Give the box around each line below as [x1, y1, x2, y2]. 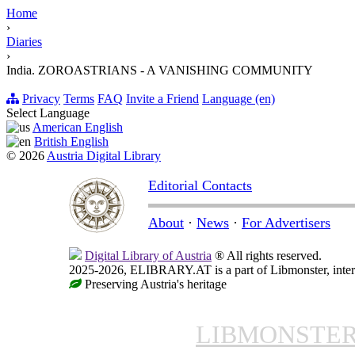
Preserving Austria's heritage [82, 277, 227, 291]
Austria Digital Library [47, 148, 161, 162]
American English [32, 120, 123, 134]
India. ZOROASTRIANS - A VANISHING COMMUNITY [6, 63, 313, 77]
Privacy [22, 91, 60, 105]
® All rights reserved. [212, 248, 322, 262]
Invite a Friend [126, 91, 199, 105]
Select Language [6, 105, 90, 120]
